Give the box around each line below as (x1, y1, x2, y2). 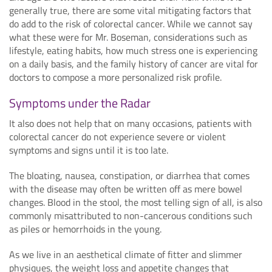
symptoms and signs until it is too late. (9, 142, 168, 157)
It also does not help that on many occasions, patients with (9, 115, 252, 131)
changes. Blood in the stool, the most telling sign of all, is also (9, 194, 262, 209)
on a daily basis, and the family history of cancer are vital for (9, 56, 258, 71)
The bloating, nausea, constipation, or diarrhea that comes (9, 168, 250, 183)
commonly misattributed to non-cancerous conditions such (9, 208, 253, 223)
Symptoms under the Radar (9, 93, 151, 112)
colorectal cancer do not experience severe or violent (9, 129, 226, 144)
